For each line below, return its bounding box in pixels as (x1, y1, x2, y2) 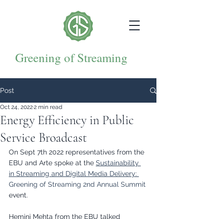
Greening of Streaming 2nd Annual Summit (9, 180, 146, 188)
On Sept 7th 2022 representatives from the (9, 148, 146, 156)
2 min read (34, 104, 62, 110)
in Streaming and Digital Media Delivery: (9, 170, 139, 177)
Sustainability (96, 159, 141, 167)
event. (9, 191, 28, 199)
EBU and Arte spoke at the (9, 159, 96, 167)
